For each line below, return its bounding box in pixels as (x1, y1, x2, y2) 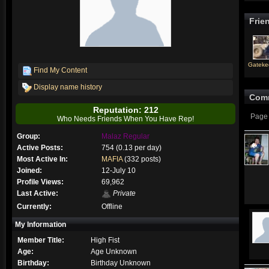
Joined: (17, 166, 42, 174)
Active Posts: (17, 144, 63, 151)
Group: (17, 132, 40, 140)
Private (112, 189, 136, 198)
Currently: (17, 202, 52, 210)
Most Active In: (17, 155, 68, 163)
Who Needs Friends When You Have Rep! (57, 115, 195, 122)
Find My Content (32, 66, 87, 74)
